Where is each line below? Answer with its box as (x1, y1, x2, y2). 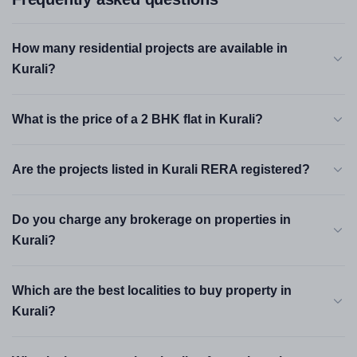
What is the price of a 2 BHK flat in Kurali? (12, 112, 263, 126)
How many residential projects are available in (12, 41, 288, 55)
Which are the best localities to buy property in (12, 284, 292, 297)
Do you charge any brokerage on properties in (12, 213, 291, 226)
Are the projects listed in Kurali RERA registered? (12, 163, 310, 176)
